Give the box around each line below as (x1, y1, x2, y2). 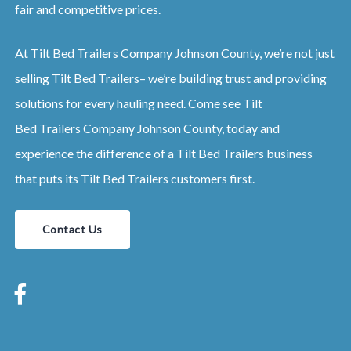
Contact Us (42, 223, 103, 237)
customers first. (170, 171, 255, 186)
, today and (221, 121, 280, 136)
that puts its (14, 171, 81, 186)
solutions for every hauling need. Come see (14, 96, 243, 111)
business (266, 146, 313, 161)
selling (14, 71, 52, 86)
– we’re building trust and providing (139, 71, 327, 86)
